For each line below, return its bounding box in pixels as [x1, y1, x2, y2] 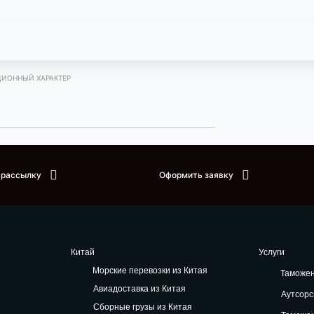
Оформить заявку [159, 170, 234, 180]
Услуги [259, 246, 285, 258]
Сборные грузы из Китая [93, 301, 193, 313]
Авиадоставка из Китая [93, 282, 186, 294]
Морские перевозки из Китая [93, 264, 208, 276]
